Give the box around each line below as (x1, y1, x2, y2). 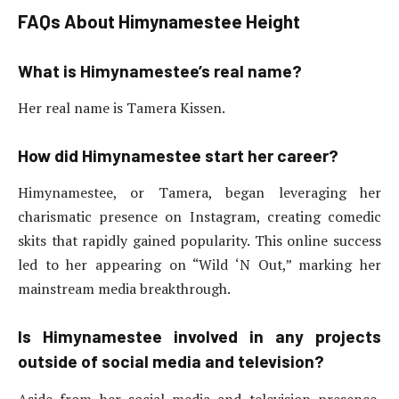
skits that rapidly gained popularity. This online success (18, 231, 381, 251)
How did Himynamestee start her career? (18, 145, 338, 166)
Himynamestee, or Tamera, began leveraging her (18, 183, 381, 203)
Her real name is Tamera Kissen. (18, 97, 228, 118)
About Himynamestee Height (64, 11, 300, 33)
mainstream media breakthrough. (18, 279, 233, 299)
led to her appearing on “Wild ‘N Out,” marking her (18, 255, 381, 275)
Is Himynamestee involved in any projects (18, 326, 381, 347)
